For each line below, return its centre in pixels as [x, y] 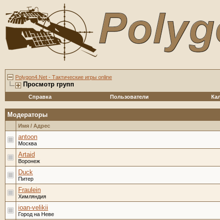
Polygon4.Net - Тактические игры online [64, 77]
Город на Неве [36, 214]
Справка [40, 97]
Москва [27, 143]
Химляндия [32, 196]
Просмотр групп [49, 84]
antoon [28, 137]
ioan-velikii [33, 207]
